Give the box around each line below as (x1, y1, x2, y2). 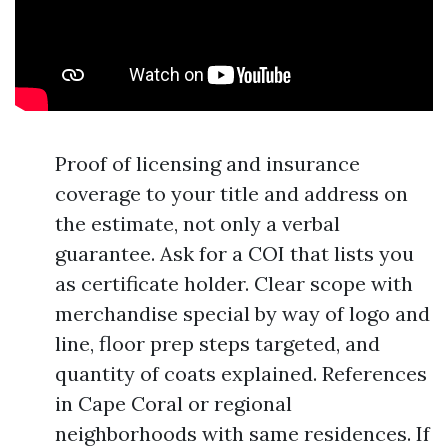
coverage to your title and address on (55, 181, 408, 206)
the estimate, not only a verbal (55, 211, 340, 236)
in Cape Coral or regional (55, 391, 292, 416)
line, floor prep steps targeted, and (55, 331, 380, 356)
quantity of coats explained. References (55, 361, 427, 386)
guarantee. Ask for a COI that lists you (55, 241, 414, 266)
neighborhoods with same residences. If (55, 421, 430, 446)
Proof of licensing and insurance (55, 151, 360, 176)
